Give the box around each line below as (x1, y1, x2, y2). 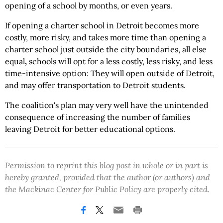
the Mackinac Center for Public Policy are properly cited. (5, 184, 210, 194)
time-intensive (5, 68, 60, 78)
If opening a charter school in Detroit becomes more (5, 20, 199, 30)
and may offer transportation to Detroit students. (5, 80, 186, 90)
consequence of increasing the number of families (5, 112, 190, 122)
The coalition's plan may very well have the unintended (5, 100, 209, 110)
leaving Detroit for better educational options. (5, 124, 175, 134)
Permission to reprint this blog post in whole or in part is (5, 160, 208, 170)
